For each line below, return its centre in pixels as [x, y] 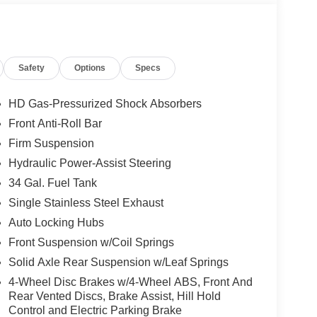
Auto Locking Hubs [56, 223]
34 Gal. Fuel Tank [52, 183]
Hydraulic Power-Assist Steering [90, 163]
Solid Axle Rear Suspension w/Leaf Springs [118, 263]
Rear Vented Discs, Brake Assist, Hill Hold [114, 296]
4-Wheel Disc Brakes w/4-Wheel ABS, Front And [130, 282]
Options [90, 68]
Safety [32, 68]
